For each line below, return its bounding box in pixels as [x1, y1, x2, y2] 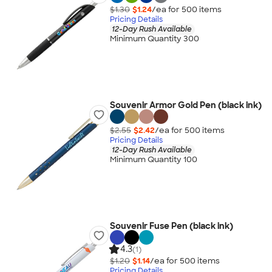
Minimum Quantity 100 [109, 154, 197, 165]
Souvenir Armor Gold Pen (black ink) [109, 100, 262, 110]
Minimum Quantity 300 [109, 33, 199, 44]
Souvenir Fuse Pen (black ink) [109, 220, 233, 231]
